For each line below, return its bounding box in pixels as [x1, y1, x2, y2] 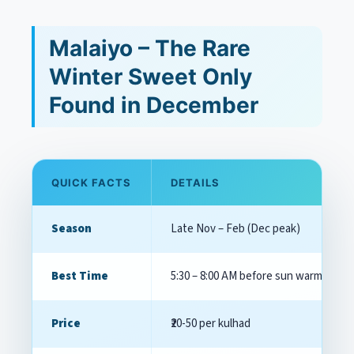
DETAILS [171, 176, 220, 189]
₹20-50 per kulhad [171, 315, 250, 332]
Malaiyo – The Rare [49, 35, 250, 62]
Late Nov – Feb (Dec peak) [171, 220, 300, 237]
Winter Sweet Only [49, 63, 252, 90]
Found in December [49, 92, 258, 119]
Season [51, 220, 92, 237]
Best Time [51, 268, 108, 284]
